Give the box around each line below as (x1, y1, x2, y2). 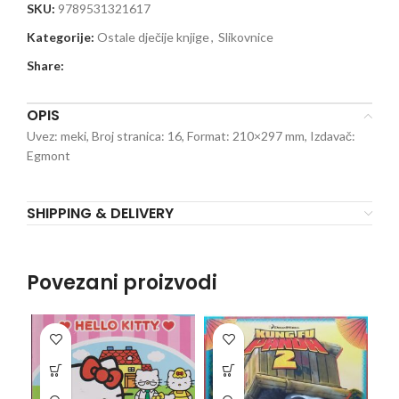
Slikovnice (218, 29, 273, 45)
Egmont (27, 148, 70, 163)
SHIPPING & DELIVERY (27, 203, 174, 224)
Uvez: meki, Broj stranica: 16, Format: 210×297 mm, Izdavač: (27, 128, 355, 143)
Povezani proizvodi (27, 269, 217, 297)
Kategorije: (27, 29, 94, 45)
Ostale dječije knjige (97, 29, 209, 45)
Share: (27, 58, 64, 73)
